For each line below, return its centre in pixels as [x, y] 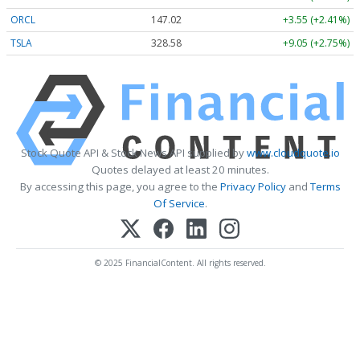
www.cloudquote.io [293, 153]
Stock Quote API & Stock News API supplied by [133, 153]
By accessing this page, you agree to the [120, 187]
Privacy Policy [253, 187]
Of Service [179, 204]
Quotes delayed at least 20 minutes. [180, 170]
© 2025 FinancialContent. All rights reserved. [180, 263]
